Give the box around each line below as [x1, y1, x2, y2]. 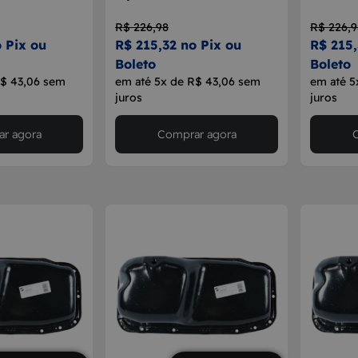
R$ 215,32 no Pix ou [115, 37, 241, 53]
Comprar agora [157, 127, 237, 141]
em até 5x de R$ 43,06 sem [115, 74, 261, 89]
